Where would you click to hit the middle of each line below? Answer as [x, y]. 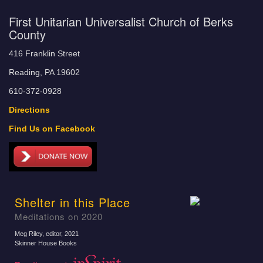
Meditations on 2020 [59, 216]
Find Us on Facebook [52, 129]
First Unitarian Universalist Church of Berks [121, 21]
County [27, 34]
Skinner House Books [46, 243]
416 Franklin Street [44, 54]
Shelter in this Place [73, 202]
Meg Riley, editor [38, 234]
